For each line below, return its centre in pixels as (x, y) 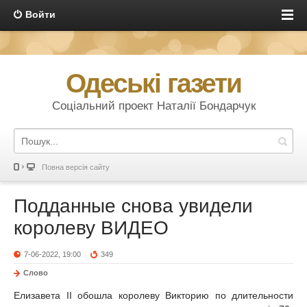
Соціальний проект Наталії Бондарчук (153, 106)
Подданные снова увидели (133, 206)
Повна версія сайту (76, 167)
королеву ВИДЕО (91, 228)
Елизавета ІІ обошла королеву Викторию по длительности (153, 295)
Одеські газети (153, 83)
